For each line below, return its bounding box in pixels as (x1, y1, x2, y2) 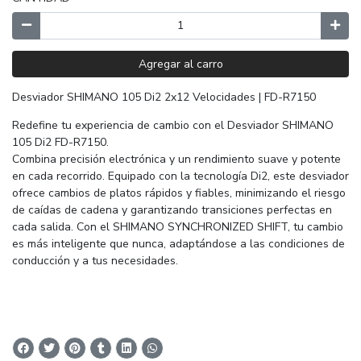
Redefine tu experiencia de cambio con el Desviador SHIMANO (12, 118, 334, 133)
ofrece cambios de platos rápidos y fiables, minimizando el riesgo (12, 185, 346, 201)
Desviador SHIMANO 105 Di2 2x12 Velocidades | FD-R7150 (12, 89, 316, 105)
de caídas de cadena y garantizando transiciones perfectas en (12, 202, 332, 218)
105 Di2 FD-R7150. (12, 135, 109, 150)
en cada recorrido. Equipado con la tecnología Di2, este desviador (12, 168, 349, 184)
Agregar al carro (138, 56, 223, 72)
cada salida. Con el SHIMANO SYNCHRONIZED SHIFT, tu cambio (12, 219, 343, 234)
